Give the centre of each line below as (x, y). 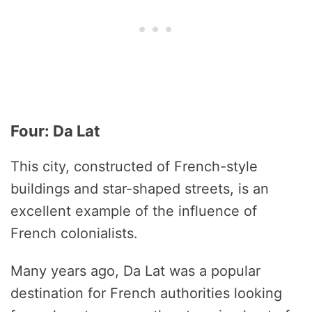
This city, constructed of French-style (134, 167)
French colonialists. (74, 234)
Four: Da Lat (55, 131)
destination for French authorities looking (146, 294)
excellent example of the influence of (134, 211)
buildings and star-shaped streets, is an (140, 189)
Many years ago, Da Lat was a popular (135, 271)
